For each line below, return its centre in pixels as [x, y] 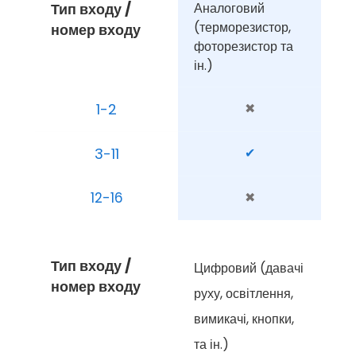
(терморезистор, [242, 27]
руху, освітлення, [244, 293]
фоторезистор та [244, 46]
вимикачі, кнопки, [244, 319]
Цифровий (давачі [249, 268]
